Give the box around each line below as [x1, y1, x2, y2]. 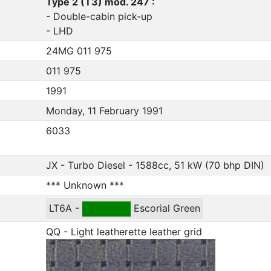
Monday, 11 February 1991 [45, 104, 163, 117]
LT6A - [48, 201, 82, 214]
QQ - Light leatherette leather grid [45, 225, 202, 238]
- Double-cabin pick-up [45, 10, 152, 22]
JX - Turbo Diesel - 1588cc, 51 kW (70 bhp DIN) [45, 158, 264, 171]
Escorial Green [130, 201, 200, 214]
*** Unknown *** [45, 178, 124, 191]
